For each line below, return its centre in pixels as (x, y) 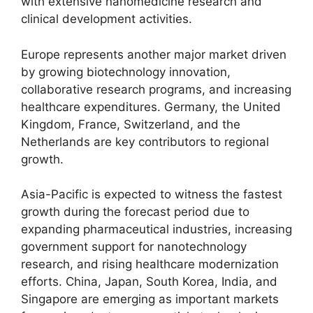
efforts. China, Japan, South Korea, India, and (149, 282)
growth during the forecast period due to (135, 212)
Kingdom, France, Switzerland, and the (131, 124)
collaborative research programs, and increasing (156, 89)
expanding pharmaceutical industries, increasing (156, 229)
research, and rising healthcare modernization (150, 264)
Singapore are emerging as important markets (150, 299)
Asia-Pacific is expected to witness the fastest (152, 194)
